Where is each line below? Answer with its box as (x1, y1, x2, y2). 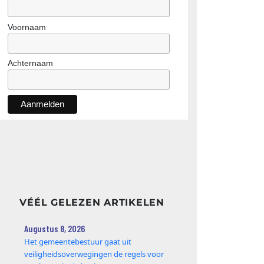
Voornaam (8, 22, 46, 32)
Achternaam (8, 58, 53, 68)
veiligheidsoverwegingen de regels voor (24, 248, 164, 259)
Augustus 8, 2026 (24, 222, 85, 234)
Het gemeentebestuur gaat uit (24, 236, 132, 247)
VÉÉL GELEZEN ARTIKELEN (19, 196, 164, 208)
